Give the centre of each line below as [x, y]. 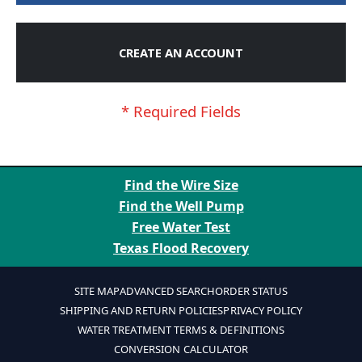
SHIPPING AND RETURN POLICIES [141, 311]
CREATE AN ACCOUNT [181, 53]
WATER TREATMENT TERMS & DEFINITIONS [181, 330]
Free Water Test [181, 227]
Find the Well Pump [181, 206]
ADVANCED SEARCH [168, 291]
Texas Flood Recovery [181, 248]
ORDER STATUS [252, 291]
